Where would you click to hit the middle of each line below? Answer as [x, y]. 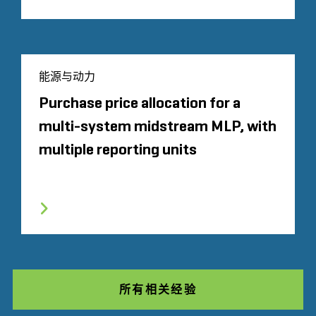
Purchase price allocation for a [140, 103]
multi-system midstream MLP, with [158, 127]
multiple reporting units [118, 150]
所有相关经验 [158, 289]
